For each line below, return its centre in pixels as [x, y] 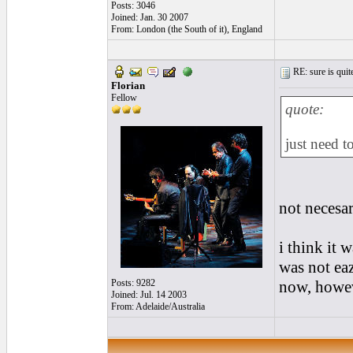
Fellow [124, 98]
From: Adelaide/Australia [158, 307]
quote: [305, 109]
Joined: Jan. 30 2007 [150, 17]
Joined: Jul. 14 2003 [149, 295]
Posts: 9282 [133, 283]
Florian [128, 85]
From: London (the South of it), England [187, 29]
